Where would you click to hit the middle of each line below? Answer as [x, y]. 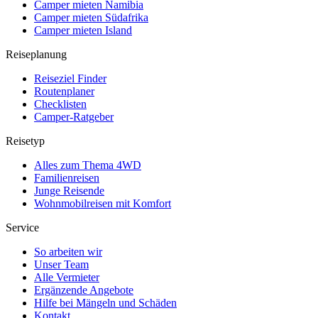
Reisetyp [25, 141]
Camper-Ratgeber [74, 117]
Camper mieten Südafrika [91, 18]
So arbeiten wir [68, 252]
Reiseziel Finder [70, 79]
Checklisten [60, 104]
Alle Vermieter [67, 278]
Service [22, 228]
